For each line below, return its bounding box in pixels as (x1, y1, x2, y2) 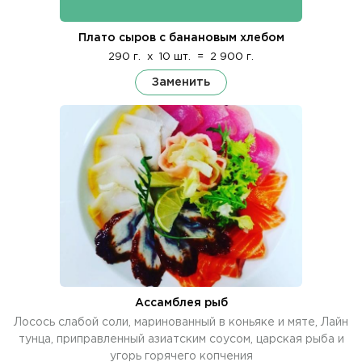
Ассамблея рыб (134, 297, 228, 308)
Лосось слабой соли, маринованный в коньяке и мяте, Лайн (14, 317, 348, 327)
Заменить (152, 76, 210, 87)
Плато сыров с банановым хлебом (78, 32, 284, 43)
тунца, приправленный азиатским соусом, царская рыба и (18, 334, 344, 344)
